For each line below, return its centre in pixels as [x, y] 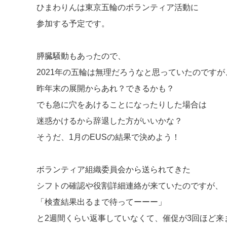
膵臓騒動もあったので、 [81, 56]
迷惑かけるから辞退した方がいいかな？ [109, 121]
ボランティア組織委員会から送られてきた [113, 169]
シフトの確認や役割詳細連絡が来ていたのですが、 [130, 186]
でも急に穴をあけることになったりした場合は [122, 105]
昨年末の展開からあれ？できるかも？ [105, 88]
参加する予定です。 [73, 24]
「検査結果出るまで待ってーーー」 [101, 202]
